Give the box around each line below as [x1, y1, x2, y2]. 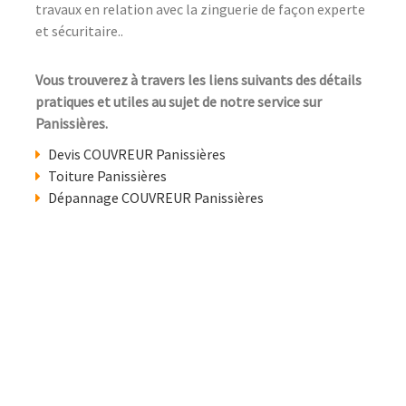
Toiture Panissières [48, 166, 167, 185]
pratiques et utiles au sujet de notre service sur [35, 92, 322, 111]
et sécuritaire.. [35, 21, 123, 40]
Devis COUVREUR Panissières [48, 144, 226, 163]
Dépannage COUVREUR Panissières [48, 188, 264, 207]
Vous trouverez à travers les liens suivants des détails [35, 70, 362, 89]
